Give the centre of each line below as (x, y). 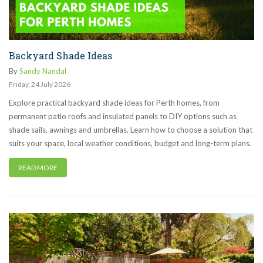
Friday (18, 85)
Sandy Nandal (43, 71)
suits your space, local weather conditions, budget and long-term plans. (130, 144)
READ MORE (38, 168)
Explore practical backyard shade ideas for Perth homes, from (114, 103)
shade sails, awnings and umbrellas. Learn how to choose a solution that (131, 130)
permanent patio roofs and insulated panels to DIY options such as (123, 117)
